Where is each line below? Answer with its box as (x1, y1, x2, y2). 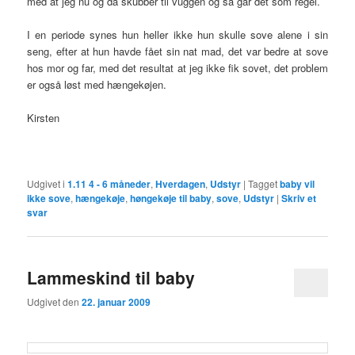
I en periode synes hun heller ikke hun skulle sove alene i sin (27, 27, 328, 43)
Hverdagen (155, 176, 206, 191)
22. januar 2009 (82, 295, 151, 310)
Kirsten (27, 110, 60, 126)
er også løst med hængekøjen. (27, 77, 170, 93)
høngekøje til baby (130, 190, 212, 205)
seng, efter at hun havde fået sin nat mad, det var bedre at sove (27, 44, 328, 59)
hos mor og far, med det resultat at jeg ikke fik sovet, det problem (27, 60, 328, 76)
